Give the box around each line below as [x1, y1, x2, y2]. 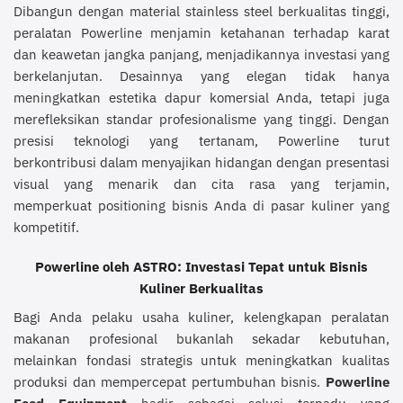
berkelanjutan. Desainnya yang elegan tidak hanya [13, 67, 390, 85]
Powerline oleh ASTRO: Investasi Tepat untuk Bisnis [35, 257, 368, 276]
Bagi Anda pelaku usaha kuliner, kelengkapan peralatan [13, 307, 390, 326]
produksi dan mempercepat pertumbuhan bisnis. [13, 372, 326, 390]
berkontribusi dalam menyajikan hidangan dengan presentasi [13, 153, 390, 172]
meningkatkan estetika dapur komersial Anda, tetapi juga [13, 88, 390, 107]
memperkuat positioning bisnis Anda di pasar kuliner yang [13, 196, 390, 215]
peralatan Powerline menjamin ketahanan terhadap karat [13, 23, 390, 42]
